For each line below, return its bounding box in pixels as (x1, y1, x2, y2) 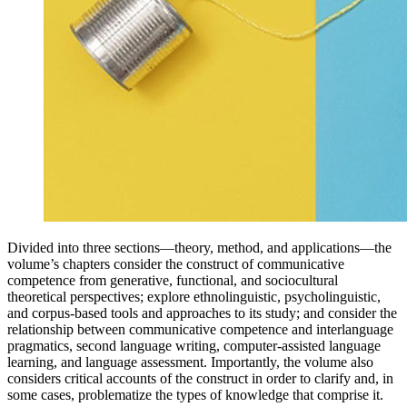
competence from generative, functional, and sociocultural (7, 272, 338, 288)
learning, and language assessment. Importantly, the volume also (7, 353, 373, 370)
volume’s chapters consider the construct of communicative (7, 255, 344, 272)
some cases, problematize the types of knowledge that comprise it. (7, 386, 383, 402)
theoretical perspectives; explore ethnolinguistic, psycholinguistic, (7, 288, 381, 304)
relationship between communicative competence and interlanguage (7, 321, 393, 337)
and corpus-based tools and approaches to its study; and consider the (7, 304, 397, 321)
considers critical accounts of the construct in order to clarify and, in (7, 370, 393, 386)
